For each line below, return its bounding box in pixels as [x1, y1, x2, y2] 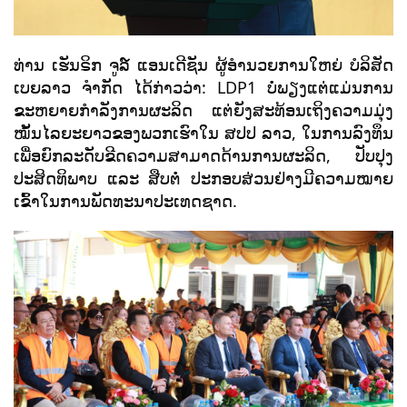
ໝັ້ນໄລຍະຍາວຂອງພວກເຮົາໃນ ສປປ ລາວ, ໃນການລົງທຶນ [14, 122, 393, 144]
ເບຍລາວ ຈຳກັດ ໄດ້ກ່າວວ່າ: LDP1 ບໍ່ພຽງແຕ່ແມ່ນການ [14, 76, 393, 98]
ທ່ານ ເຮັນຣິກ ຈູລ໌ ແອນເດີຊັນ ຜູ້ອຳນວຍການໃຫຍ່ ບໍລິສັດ [14, 54, 393, 75]
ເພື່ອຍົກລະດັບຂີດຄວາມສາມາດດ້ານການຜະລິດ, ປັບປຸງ [14, 144, 393, 166]
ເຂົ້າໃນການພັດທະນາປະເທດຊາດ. [14, 190, 237, 212]
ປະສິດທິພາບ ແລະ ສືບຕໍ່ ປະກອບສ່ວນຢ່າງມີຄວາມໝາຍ [14, 167, 393, 189]
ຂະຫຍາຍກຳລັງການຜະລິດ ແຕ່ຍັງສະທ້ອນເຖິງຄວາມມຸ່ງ [14, 99, 393, 121]
